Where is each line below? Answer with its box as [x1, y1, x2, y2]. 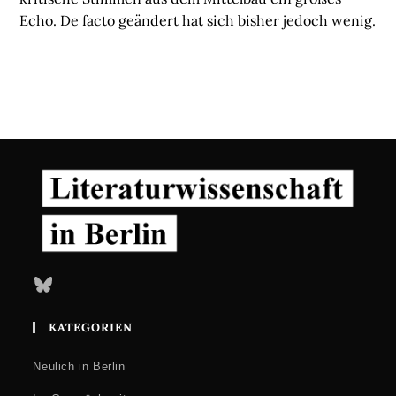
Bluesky [32, 276, 76, 291]
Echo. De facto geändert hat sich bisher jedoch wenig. [19, 11, 377, 30]
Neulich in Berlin [33, 359, 126, 373]
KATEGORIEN [49, 319, 133, 335]
